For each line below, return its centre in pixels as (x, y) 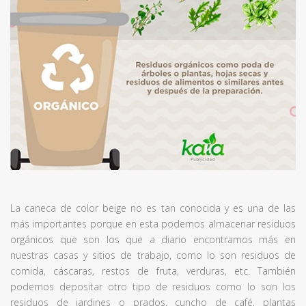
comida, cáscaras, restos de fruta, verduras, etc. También (153, 271)
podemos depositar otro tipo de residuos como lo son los (153, 287)
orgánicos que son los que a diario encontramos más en (153, 239)
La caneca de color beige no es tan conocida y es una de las (153, 208)
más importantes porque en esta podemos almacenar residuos (153, 224)
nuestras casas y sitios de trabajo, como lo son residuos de (153, 255)
